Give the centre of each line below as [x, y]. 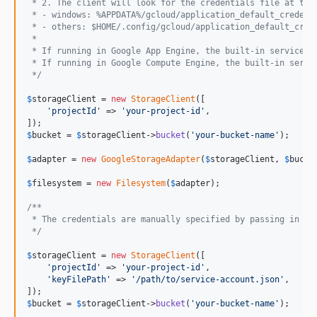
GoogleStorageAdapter [151, 159]
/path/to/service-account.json [208, 279]
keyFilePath [79, 279]
